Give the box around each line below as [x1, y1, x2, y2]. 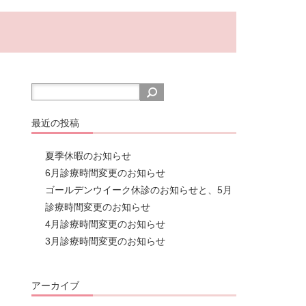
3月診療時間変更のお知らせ [45, 236, 165, 247]
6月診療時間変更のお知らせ [45, 167, 165, 179]
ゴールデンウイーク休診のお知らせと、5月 [45, 184, 232, 196]
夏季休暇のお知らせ [45, 150, 131, 162]
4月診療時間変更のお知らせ [45, 219, 165, 230]
